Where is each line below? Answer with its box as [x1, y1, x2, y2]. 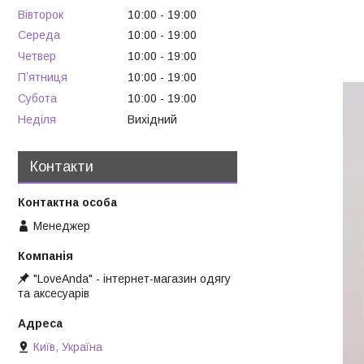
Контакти [30, 158, 93, 175]
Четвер [18, 50, 56, 63]
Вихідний [128, 112, 177, 126]
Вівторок [18, 7, 63, 21]
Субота [18, 91, 57, 105]
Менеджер [33, 219, 90, 232]
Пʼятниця [18, 71, 67, 84]
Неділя [18, 112, 56, 126]
